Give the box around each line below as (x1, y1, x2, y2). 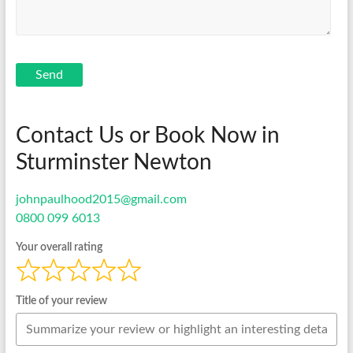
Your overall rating (15, 241, 102, 253)
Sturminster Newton (15, 150, 212, 173)
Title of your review (15, 295, 107, 307)
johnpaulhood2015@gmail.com (15, 192, 187, 206)
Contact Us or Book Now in (15, 124, 280, 147)
